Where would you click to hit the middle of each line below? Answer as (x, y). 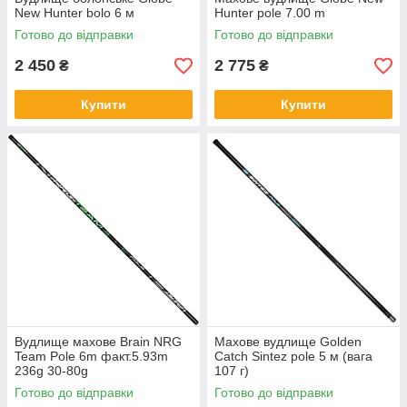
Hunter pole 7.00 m (270, 13)
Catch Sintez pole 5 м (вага (293, 357)
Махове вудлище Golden (288, 342)
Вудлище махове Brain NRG (98, 342)
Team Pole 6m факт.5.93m (91, 357)
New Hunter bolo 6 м (74, 13)
